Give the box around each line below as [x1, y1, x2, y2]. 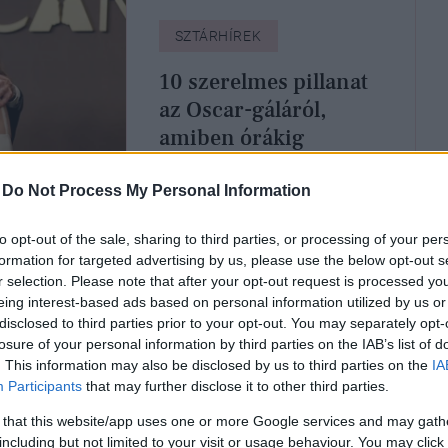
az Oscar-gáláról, [158, 95, 326, 124]
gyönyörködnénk [158, 151, 325, 180]
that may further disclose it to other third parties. [82, 377, 389, 394]
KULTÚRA [248, 420, 318, 437]
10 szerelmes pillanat [158, 67, 368, 96]
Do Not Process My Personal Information [2, 181, 311, 199]
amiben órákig [158, 123, 304, 152]
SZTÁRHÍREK [174, 27, 262, 44]
